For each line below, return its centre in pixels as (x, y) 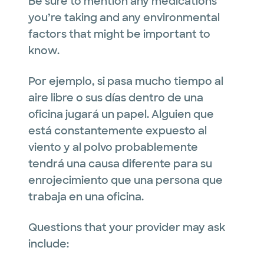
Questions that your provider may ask (127, 227)
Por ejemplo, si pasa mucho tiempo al (126, 81)
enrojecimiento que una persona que (126, 180)
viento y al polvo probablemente (113, 147)
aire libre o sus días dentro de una (116, 98)
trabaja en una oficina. (86, 197)
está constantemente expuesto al (118, 131)
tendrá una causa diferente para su (120, 164)
